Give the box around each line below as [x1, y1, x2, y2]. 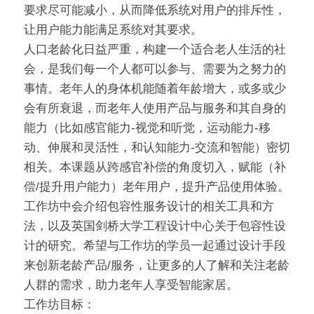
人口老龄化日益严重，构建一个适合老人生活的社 [24, 43, 286, 57]
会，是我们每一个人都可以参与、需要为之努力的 [24, 62, 286, 76]
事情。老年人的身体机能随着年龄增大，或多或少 [24, 82, 286, 96]
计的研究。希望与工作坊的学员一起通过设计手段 [24, 239, 286, 253]
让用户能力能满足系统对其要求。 [24, 23, 203, 37]
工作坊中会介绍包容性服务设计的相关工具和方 [24, 200, 274, 214]
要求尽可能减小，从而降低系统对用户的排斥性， [24, 4, 286, 18]
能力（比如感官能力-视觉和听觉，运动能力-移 [24, 121, 271, 135]
